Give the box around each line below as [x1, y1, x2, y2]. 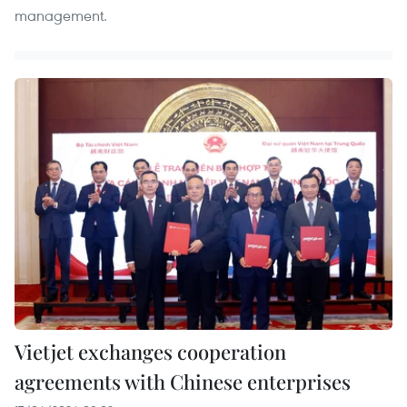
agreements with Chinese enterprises [15, 368, 351, 396]
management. [15, 5, 107, 26]
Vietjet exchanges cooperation [15, 338, 286, 366]
